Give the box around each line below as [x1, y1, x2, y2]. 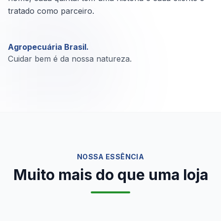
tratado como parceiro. [8, 6, 94, 16]
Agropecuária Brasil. [8, 42, 89, 52]
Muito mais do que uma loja [13, 166, 208, 184]
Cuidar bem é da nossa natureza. [8, 54, 132, 64]
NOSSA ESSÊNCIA [77, 152, 144, 161]
